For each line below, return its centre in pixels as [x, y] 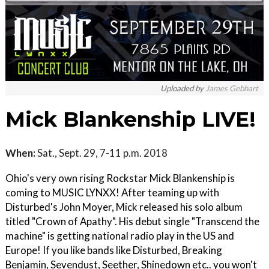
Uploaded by [183, 88]
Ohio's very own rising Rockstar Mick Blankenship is [120, 178]
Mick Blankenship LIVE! [131, 119]
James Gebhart [232, 88]
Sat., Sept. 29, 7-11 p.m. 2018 [101, 153]
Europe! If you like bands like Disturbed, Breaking [114, 250]
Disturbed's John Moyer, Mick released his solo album [124, 207]
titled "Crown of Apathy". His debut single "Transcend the [132, 221]
